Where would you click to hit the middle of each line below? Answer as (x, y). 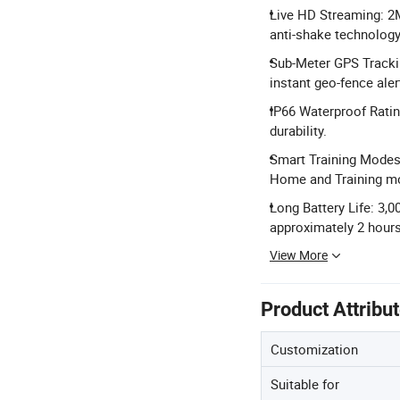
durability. (298, 130)
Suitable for (305, 384)
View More (299, 255)
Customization (314, 349)
